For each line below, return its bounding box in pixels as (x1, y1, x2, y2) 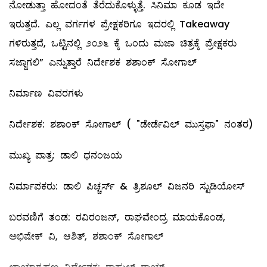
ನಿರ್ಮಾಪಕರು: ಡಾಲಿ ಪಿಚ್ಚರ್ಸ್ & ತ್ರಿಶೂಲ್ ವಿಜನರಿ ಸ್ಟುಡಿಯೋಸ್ (9, 179, 244, 194)
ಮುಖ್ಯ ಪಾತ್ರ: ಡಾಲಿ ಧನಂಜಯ (9, 148, 122, 163)
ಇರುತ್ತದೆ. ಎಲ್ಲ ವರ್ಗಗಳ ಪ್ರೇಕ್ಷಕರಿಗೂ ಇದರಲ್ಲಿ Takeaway (9, 17, 229, 32)
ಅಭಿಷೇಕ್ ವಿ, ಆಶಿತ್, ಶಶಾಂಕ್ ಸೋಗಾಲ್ (9, 229, 163, 244)
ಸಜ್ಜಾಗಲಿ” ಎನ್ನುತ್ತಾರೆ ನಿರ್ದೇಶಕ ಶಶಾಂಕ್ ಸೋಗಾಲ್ (9, 55, 197, 70)
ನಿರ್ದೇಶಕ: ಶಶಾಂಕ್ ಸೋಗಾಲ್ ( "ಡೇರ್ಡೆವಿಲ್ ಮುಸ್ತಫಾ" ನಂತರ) (9, 117, 253, 132)
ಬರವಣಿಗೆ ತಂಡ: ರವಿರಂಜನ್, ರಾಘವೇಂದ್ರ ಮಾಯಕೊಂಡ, (9, 210, 225, 225)
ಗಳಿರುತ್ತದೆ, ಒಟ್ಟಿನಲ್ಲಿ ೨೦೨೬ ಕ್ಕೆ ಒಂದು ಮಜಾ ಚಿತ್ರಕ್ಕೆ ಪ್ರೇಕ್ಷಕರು (9, 36, 237, 51)
